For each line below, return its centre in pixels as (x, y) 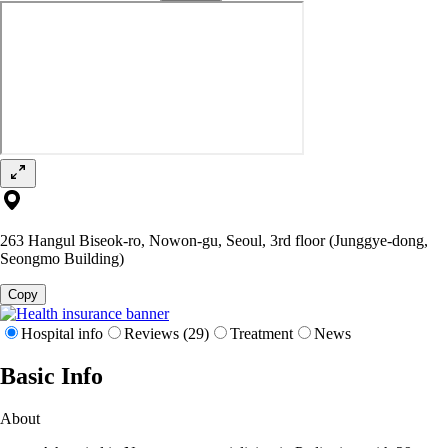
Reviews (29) (166, 333)
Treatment (261, 333)
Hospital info (62, 333)
